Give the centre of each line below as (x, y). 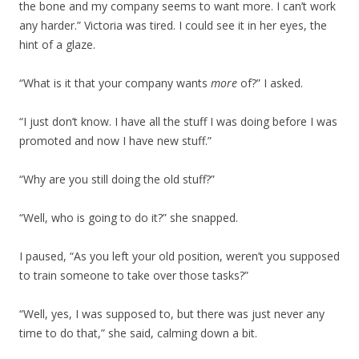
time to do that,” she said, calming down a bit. (138, 333)
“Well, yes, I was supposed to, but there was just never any (172, 314)
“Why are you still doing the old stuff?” (117, 179)
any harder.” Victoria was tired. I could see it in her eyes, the (173, 25)
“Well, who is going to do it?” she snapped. (129, 218)
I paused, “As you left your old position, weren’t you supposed (179, 256)
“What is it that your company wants (115, 83)
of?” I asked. (270, 83)
